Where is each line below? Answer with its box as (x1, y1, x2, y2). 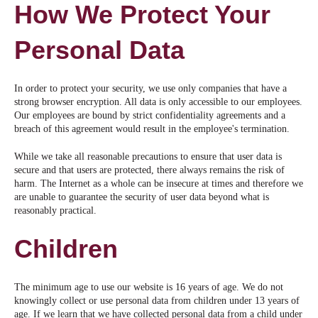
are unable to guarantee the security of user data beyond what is (14, 192, 269, 203)
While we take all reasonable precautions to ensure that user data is (14, 151, 282, 163)
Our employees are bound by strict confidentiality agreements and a (14, 110, 285, 121)
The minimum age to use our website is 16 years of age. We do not (14, 282, 283, 293)
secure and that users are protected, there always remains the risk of (14, 165, 285, 176)
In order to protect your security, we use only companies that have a (14, 83, 287, 94)
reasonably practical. (14, 205, 97, 216)
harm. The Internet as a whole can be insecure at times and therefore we (14, 178, 303, 190)
